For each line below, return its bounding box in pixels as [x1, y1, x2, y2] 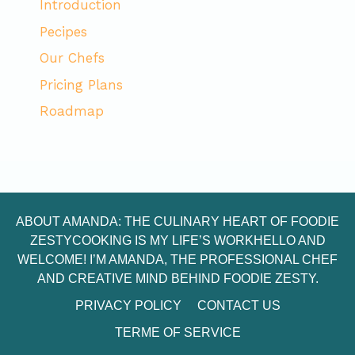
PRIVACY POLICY [74, 299, 181, 313]
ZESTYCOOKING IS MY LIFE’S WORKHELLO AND [29, 234, 326, 248]
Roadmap [40, 103, 104, 120]
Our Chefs [40, 50, 105, 67]
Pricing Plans [40, 76, 123, 93]
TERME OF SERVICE [114, 326, 241, 340]
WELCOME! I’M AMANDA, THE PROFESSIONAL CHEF [17, 253, 338, 267]
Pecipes [40, 23, 87, 40]
